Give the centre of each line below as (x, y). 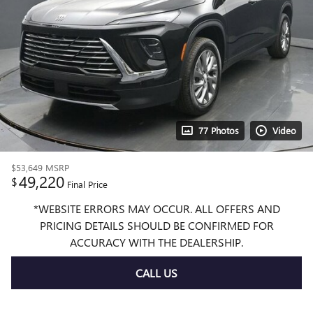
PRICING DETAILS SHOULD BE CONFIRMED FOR (156, 225)
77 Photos (219, 130)
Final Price (87, 184)
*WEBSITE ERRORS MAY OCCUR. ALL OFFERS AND (156, 209)
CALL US (156, 273)
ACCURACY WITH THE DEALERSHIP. (156, 242)
